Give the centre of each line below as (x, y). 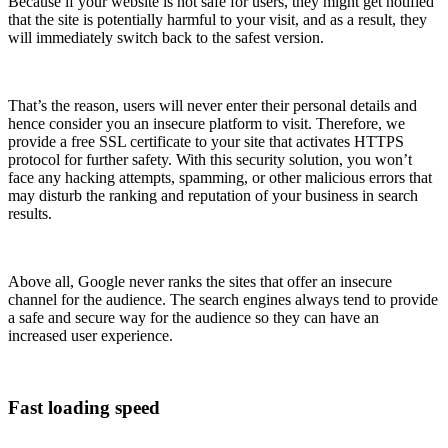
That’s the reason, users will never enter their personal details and (212, 105)
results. (30, 213)
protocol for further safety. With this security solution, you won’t (210, 159)
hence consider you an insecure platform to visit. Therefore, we (206, 123)
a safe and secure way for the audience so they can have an (193, 317)
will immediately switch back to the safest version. (168, 37)
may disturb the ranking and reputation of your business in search (213, 195)
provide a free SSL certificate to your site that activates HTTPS (206, 141)
